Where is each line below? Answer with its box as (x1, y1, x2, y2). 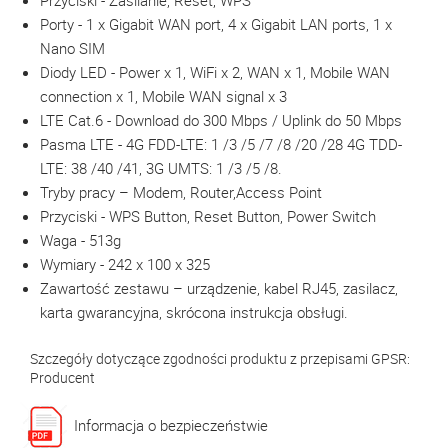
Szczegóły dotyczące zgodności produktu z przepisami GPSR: (30, 349, 410, 368)
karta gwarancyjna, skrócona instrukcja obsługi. (40, 302, 348, 322)
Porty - (40, 14, 86, 34)
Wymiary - (40, 254, 108, 274)
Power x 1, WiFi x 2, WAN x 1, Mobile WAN (119, 62, 390, 82)
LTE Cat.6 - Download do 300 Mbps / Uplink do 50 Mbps (40, 110, 402, 130)
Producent (30, 368, 95, 387)
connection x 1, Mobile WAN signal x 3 (40, 86, 287, 106)
